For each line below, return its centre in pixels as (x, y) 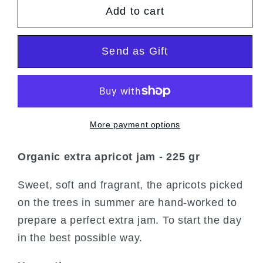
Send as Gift (135, 51)
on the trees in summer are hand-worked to (127, 202)
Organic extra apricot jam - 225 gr (109, 156)
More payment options (135, 124)
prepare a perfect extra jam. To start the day (130, 220)
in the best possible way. (80, 237)
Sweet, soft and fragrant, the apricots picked (130, 185)
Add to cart (135, 11)
